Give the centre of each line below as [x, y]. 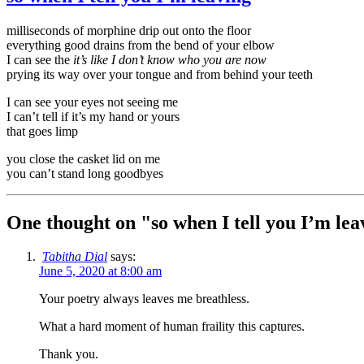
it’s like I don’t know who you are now [170, 59]
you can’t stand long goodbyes [85, 173]
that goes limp [45, 131]
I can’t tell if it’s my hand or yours [93, 116]
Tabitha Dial [75, 257]
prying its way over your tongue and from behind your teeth [163, 74]
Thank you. [69, 354]
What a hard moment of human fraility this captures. [172, 327]
